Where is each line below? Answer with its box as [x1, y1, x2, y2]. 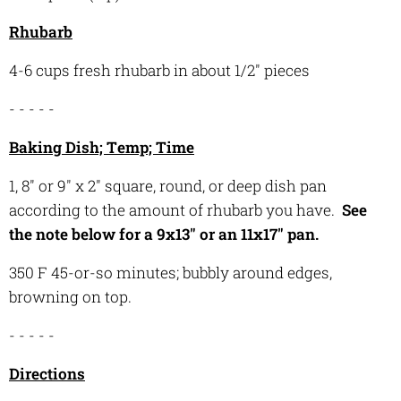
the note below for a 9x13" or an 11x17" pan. [9, 223, 319, 244]
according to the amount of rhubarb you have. [9, 199, 342, 220]
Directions [9, 363, 85, 384]
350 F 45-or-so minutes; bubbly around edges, [9, 261, 332, 283]
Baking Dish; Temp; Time [9, 136, 194, 158]
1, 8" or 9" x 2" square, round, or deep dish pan [9, 175, 327, 196]
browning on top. [9, 286, 139, 307]
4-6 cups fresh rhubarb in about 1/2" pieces [9, 59, 310, 81]
